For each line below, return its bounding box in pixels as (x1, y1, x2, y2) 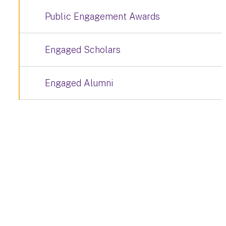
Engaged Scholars (45, 44, 121, 55)
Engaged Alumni (45, 78, 114, 88)
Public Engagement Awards (45, 11, 160, 22)
